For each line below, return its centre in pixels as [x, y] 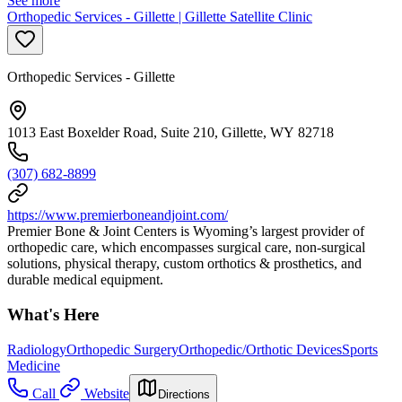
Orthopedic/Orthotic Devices [260, 349]
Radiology [37, 349]
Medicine [34, 365]
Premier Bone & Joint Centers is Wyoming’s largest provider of [186, 232]
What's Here [53, 315]
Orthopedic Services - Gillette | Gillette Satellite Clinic [160, 17]
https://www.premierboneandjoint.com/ [118, 215]
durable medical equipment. [85, 280]
